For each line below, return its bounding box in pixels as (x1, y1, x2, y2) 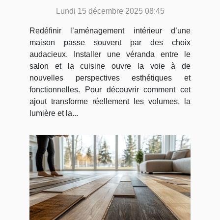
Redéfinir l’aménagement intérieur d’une (29, 27, 191, 35)
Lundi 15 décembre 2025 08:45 (55, 7, 165, 16)
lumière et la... (29, 109, 78, 118)
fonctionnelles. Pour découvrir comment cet (29, 85, 191, 94)
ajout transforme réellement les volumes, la (29, 97, 191, 106)
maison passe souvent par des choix (29, 38, 191, 47)
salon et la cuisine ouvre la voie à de (29, 62, 191, 71)
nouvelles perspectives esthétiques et (29, 74, 191, 82)
